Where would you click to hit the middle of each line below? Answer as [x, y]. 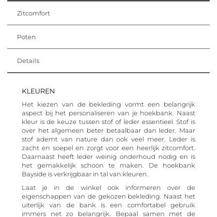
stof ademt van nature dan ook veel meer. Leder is [108, 139]
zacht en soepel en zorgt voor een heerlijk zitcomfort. [108, 147]
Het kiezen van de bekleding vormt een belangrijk [108, 104]
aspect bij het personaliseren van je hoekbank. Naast [108, 113]
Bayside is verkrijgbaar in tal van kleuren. [85, 174]
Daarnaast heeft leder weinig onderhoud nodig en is [108, 156]
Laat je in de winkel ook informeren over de [108, 187]
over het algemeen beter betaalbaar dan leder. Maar [108, 130]
